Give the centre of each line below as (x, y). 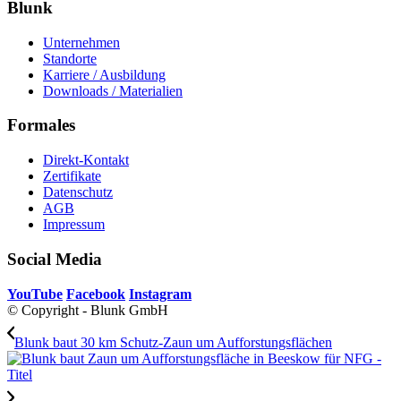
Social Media (55, 259)
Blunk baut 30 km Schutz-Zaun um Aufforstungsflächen (173, 342)
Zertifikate (72, 176)
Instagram (160, 294)
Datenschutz (78, 192)
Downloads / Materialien (113, 90)
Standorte (70, 58)
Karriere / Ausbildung (104, 74)
